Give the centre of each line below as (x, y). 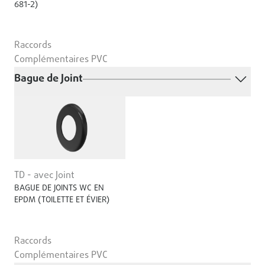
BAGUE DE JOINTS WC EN (59, 189)
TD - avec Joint (44, 176)
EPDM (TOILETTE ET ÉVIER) (62, 201)
